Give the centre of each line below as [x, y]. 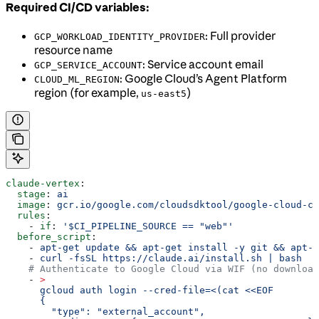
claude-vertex [43, 184]
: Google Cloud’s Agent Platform [203, 79]
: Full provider [240, 36]
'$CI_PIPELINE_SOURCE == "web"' [148, 226]
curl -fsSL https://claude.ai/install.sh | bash [171, 258]
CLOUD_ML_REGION [77, 80]
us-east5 [164, 94]
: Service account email [203, 64]
